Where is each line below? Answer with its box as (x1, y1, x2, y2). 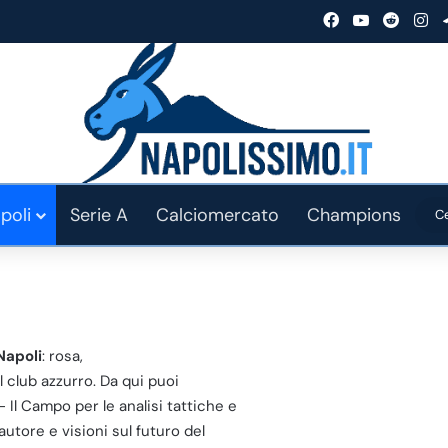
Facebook (339, 9, 410, 30)
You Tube (369, 9, 435, 30)
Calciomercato (155, 202, 279, 227)
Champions (306, 202, 401, 227)
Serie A (69, 202, 128, 227)
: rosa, (42, 345, 83, 366)
